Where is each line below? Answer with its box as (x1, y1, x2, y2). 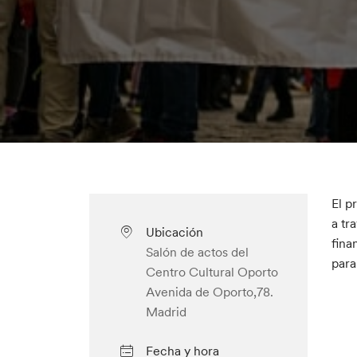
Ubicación (145, 224, 203, 240)
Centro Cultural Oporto (145, 264, 278, 280)
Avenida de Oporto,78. (145, 284, 273, 300)
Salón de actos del (145, 244, 249, 260)
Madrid (145, 304, 186, 320)
